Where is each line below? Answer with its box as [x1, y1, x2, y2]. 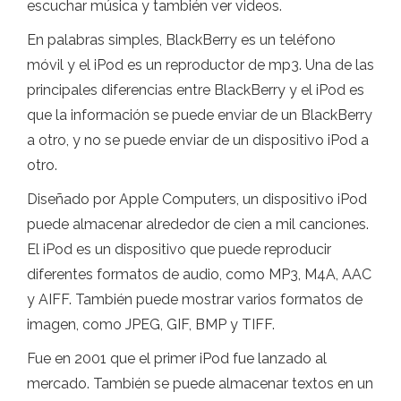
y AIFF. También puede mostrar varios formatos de [27, 291, 363, 308]
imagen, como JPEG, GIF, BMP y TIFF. [27, 316, 275, 333]
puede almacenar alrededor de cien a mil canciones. [27, 216, 369, 233]
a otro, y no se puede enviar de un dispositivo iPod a [27, 132, 369, 149]
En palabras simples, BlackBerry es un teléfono [27, 31, 336, 48]
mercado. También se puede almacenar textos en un [27, 375, 373, 392]
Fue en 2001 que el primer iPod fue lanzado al [27, 350, 327, 367]
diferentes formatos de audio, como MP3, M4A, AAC [27, 266, 371, 283]
